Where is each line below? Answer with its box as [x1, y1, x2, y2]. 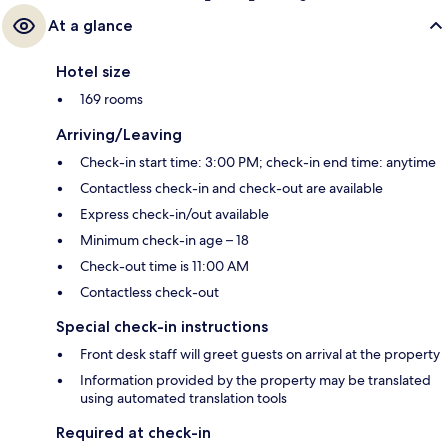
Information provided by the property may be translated [80, 371, 431, 390]
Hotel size [56, 62, 131, 82]
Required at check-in [56, 423, 211, 443]
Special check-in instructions [56, 317, 268, 337]
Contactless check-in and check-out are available [80, 179, 383, 198]
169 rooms [80, 90, 143, 109]
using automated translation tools [80, 389, 287, 408]
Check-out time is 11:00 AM [80, 257, 249, 276]
